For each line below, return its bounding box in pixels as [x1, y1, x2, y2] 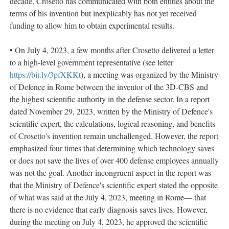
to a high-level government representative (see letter [10, 57, 173, 68]
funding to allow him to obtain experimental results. [10, 20, 174, 31]
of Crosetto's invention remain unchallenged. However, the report [10, 130, 218, 142]
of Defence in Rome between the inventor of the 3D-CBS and [10, 81, 208, 93]
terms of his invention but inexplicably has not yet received [10, 8, 197, 19]
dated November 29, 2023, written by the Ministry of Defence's [10, 106, 213, 117]
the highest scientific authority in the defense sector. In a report [10, 94, 210, 105]
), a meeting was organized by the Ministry [81, 69, 218, 80]
